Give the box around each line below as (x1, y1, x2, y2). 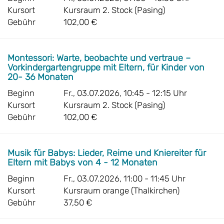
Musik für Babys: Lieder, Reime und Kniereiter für (7, 147, 206, 158)
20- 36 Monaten (7, 71, 76, 82)
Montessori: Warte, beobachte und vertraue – (7, 52, 190, 63)
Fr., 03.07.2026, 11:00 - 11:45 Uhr (63, 173, 185, 183)
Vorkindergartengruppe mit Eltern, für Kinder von (7, 62, 204, 73)
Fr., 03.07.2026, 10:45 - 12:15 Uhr (63, 88, 187, 98)
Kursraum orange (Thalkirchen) (63, 185, 179, 195)
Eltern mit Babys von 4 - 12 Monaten (7, 157, 160, 168)
